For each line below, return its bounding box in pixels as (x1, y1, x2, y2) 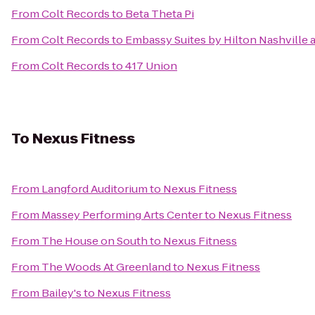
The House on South (41, 233, 148, 248)
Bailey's (41, 285, 82, 300)
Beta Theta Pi (125, 6, 194, 21)
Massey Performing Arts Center (41, 207, 202, 222)
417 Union (125, 58, 177, 73)
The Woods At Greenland (41, 259, 171, 274)
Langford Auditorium (41, 181, 148, 196)
